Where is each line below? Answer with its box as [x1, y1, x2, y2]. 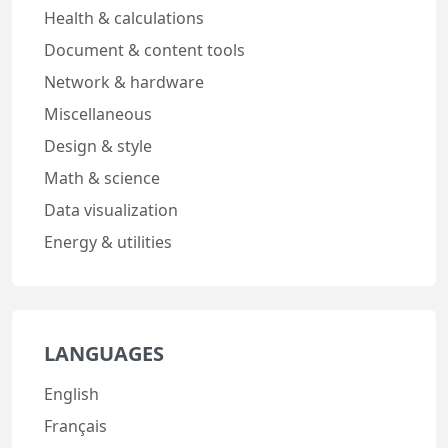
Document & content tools [44, 38, 245, 61]
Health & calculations [44, 6, 204, 29]
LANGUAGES [44, 339, 164, 367]
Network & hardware [44, 70, 204, 93]
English [44, 382, 99, 405]
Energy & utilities [44, 230, 172, 253]
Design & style [44, 134, 152, 157]
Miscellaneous [44, 102, 152, 125]
